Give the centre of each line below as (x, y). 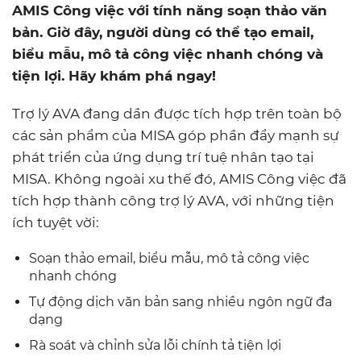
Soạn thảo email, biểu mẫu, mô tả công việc (169, 258)
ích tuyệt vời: (56, 222)
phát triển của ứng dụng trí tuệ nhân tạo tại (163, 157)
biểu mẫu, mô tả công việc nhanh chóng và (168, 54)
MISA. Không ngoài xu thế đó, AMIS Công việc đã (179, 179)
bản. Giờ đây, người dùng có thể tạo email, (163, 32)
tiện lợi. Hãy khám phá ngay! (114, 76)
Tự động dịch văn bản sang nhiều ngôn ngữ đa (180, 302)
